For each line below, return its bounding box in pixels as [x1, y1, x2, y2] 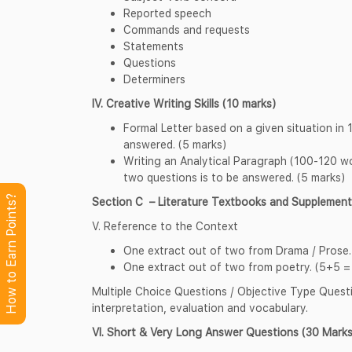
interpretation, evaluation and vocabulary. [92, 300, 308, 314]
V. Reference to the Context [92, 218, 238, 233]
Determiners [123, 71, 185, 86]
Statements [123, 38, 184, 53]
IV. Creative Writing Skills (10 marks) [92, 96, 276, 110]
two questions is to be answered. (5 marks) [123, 170, 345, 184]
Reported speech [123, 5, 211, 20]
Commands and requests [123, 22, 250, 36]
